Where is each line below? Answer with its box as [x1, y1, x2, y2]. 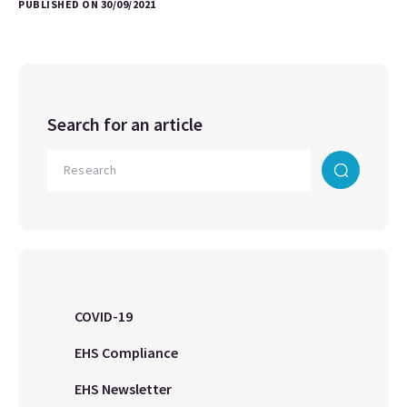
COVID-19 [74, 307, 133, 326]
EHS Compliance [74, 343, 178, 362]
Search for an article [47, 113, 203, 136]
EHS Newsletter [74, 380, 172, 399]
